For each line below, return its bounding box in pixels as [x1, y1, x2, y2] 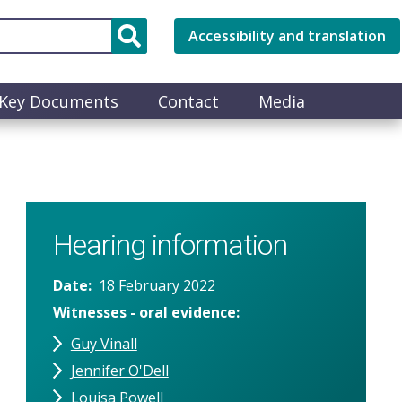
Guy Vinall [70, 333, 137, 354]
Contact [158, 90, 219, 112]
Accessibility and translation [188, 26, 386, 46]
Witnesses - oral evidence [52, 301, 236, 322]
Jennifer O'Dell [70, 360, 169, 380]
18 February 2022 [98, 275, 215, 295]
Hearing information [52, 227, 287, 262]
